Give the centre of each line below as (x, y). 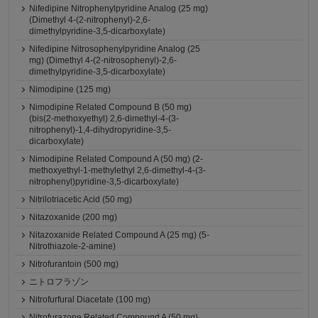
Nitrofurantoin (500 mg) (74, 264)
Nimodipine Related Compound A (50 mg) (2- (116, 159)
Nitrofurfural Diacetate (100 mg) (90, 300)
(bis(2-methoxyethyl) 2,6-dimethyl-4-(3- (104, 119)
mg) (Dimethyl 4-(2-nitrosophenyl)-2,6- (103, 60)
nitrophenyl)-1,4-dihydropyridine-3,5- (100, 130)
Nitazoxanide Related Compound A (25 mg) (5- (120, 235)
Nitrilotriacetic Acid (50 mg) (81, 199)
